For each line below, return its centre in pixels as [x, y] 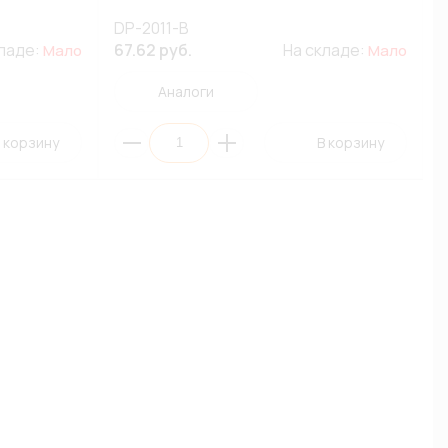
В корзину [350, 142]
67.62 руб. [153, 50]
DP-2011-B [152, 28]
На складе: [325, 50]
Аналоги [186, 91]
